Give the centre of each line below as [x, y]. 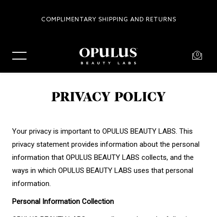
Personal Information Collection [63, 201]
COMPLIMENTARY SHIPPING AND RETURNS [108, 20]
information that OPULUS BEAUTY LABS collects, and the [103, 157]
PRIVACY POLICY [108, 97]
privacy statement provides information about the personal [106, 144]
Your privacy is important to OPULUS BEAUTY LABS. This [102, 131]
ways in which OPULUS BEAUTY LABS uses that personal [103, 170]
